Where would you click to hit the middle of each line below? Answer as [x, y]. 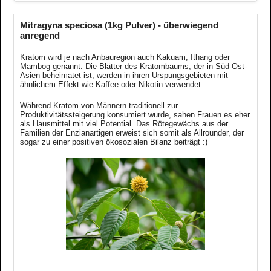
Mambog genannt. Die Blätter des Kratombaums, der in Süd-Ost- [133, 66]
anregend [40, 35]
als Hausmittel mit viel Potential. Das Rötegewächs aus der [124, 123]
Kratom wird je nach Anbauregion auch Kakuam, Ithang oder [125, 57]
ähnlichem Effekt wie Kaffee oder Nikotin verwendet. [112, 84]
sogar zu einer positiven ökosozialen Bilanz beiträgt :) [114, 142]
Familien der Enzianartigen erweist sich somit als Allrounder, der [132, 132]
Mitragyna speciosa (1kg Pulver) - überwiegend [119, 25]
